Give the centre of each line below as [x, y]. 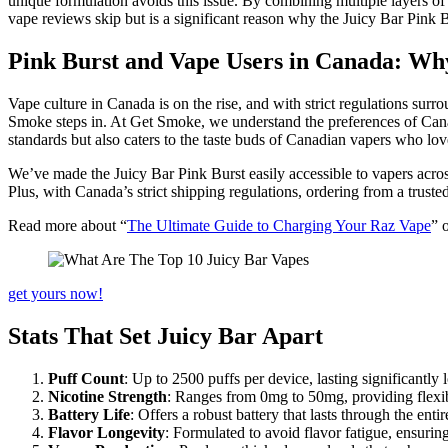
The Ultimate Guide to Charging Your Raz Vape [279, 225]
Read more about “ [67, 225]
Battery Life [89, 414]
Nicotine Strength [107, 396]
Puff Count [86, 378]
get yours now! [55, 293]
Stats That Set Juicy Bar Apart [165, 335]
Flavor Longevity [106, 432]
